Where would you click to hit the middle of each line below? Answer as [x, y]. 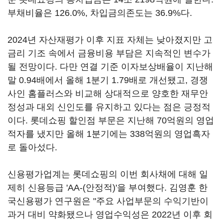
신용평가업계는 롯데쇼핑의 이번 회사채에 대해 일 [108, 174]
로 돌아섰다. [32, 147]
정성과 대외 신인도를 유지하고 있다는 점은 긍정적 [109, 107]
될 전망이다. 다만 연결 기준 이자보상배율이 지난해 [110, 67]
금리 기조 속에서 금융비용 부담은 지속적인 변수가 [109, 53]
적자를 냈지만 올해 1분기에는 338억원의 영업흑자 [109, 134]
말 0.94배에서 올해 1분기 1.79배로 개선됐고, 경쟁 [108, 80]
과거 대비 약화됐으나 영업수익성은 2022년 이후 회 [110, 215]
